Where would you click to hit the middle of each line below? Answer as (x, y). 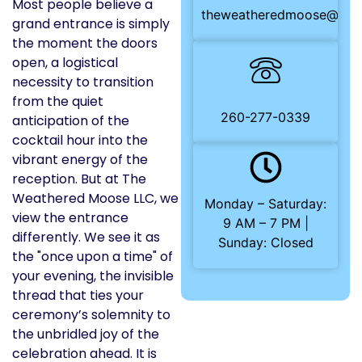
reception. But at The (79, 179)
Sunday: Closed (265, 242)
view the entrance (70, 217)
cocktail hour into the (80, 140)
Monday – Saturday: (265, 203)
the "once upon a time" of (93, 256)
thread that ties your (78, 295)
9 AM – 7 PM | (265, 223)
